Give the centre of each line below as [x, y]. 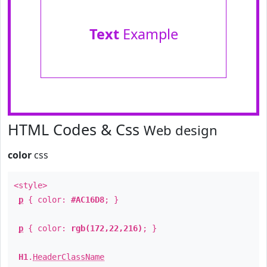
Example [148, 34]
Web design [181, 130]
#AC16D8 [88, 200]
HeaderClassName [69, 257]
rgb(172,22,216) [107, 228]
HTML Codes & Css [76, 129]
